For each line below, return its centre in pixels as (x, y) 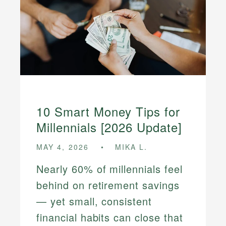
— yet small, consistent (94, 201)
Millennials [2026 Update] (109, 127)
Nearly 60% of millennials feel (109, 168)
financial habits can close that (110, 217)
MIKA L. (131, 147)
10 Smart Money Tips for (108, 111)
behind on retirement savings (108, 185)
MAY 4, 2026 (63, 147)
